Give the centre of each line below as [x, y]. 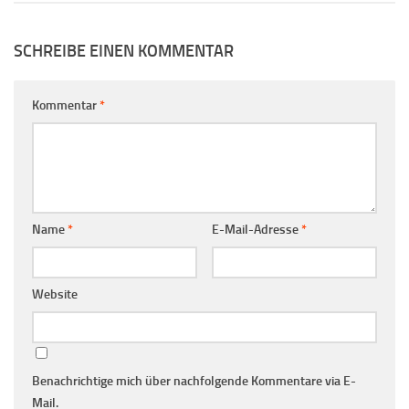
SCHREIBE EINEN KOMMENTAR [124, 51]
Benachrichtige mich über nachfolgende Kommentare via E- [194, 381]
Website [55, 294]
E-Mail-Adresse [256, 229]
